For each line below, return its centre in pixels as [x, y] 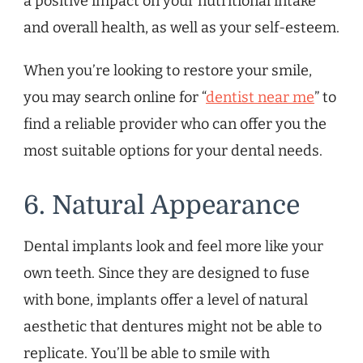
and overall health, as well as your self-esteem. [181, 28]
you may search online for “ [115, 98]
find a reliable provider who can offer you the [175, 124]
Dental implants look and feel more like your [173, 247]
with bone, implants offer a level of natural [166, 300]
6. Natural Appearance [162, 206]
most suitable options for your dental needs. [173, 151]
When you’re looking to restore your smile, [168, 71]
